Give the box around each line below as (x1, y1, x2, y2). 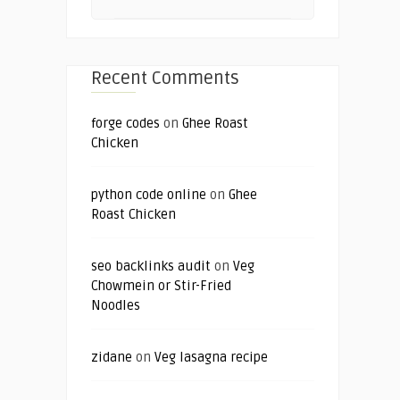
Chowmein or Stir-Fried (91, 277, 231, 294)
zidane (91, 348, 132, 365)
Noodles (91, 296, 140, 313)
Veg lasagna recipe (154, 348, 268, 365)
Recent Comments (91, 67, 239, 89)
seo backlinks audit (91, 257, 211, 274)
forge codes (91, 114, 160, 131)
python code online (91, 186, 206, 203)
